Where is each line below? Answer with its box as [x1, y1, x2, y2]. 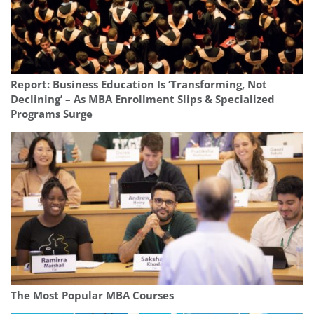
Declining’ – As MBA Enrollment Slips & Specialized [11, 92, 275, 107]
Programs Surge [11, 107, 93, 122]
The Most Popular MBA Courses [11, 288, 174, 303]
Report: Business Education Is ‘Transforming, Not [11, 77, 267, 93]
